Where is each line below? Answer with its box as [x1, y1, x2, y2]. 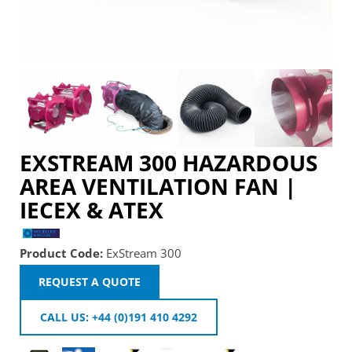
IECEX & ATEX [20, 195, 163, 225]
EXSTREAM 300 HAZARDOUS [20, 148, 317, 178]
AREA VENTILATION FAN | [20, 171, 296, 202]
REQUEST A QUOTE [38, 274, 141, 290]
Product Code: [20, 245, 103, 262]
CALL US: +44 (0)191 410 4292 [40, 310, 197, 325]
